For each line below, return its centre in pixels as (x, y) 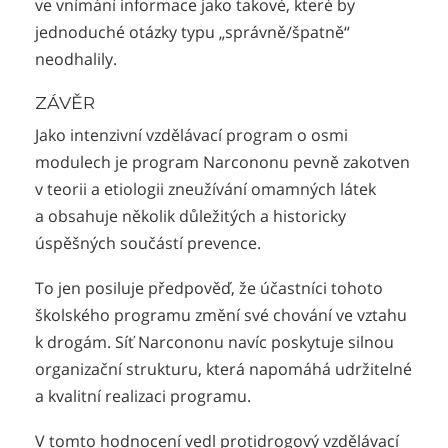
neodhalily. (76, 59)
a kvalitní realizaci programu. (143, 395)
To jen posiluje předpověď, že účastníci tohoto (209, 287)
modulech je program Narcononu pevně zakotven (222, 162)
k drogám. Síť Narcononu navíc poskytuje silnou (214, 341)
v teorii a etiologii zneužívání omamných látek (205, 189)
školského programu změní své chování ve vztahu (221, 314)
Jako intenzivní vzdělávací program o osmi (191, 135)
